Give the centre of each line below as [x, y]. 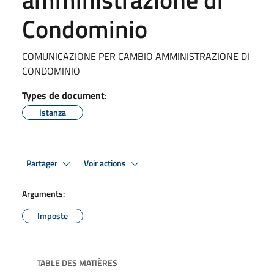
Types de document [63, 95]
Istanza [53, 112]
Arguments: [43, 194]
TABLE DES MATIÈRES [77, 263]
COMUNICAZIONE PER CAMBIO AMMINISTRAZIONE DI [136, 56]
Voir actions [106, 163]
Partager [43, 163]
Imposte [53, 216]
